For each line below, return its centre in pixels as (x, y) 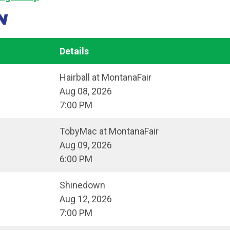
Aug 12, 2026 (86, 199)
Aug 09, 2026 (86, 145)
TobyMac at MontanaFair (109, 131)
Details (74, 51)
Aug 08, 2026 (86, 91)
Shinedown (82, 185)
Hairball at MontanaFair (106, 78)
